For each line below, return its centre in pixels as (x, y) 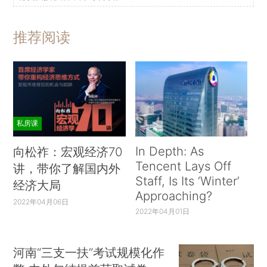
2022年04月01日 (162, 211)
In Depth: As (169, 151)
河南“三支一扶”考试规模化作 (89, 253)
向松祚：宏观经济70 (68, 151)
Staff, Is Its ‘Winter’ (187, 181)
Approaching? (173, 195)
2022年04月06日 (41, 201)
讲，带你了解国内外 (67, 168)
